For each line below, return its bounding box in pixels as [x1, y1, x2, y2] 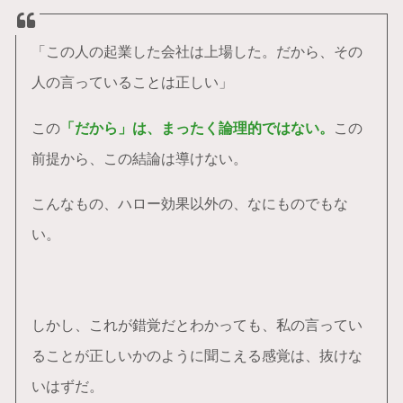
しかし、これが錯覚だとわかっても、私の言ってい [31, 316, 363, 333]
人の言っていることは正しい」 [31, 74, 233, 91]
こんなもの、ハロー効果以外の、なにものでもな [31, 195, 348, 212]
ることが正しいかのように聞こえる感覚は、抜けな [31, 346, 363, 363]
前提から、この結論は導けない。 [31, 149, 247, 166]
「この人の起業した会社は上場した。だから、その [31, 43, 363, 60]
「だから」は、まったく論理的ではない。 [59, 119, 334, 136]
